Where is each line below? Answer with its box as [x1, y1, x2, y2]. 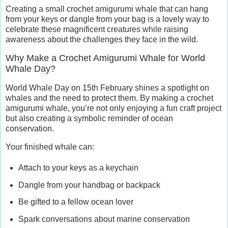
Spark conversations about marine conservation [18, 215, 190, 224]
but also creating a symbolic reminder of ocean [6, 114, 173, 123]
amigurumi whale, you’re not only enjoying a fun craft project [6, 104, 221, 113]
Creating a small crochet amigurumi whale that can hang [6, 5, 208, 14]
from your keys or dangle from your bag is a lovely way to [6, 15, 209, 24]
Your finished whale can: [6, 142, 94, 151]
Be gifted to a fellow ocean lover [18, 197, 133, 207]
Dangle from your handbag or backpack [18, 180, 160, 189]
